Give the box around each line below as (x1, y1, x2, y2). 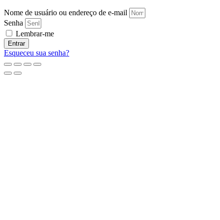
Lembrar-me (14, 29, 54, 38)
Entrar (8, 39, 25, 47)
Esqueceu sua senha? (4, 48, 69, 57)
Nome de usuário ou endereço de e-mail (4, 8, 127, 17)
